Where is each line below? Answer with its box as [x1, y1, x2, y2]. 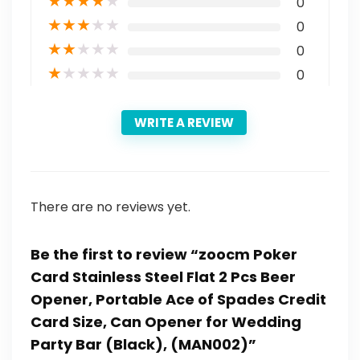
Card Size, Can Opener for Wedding [30, 311, 301, 332]
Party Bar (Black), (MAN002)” [30, 333, 256, 354]
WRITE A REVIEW [134, 113, 234, 131]
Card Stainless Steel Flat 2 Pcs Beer [30, 266, 296, 287]
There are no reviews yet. [30, 197, 190, 216]
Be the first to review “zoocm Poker [30, 243, 297, 264]
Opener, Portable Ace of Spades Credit [30, 288, 326, 309]
